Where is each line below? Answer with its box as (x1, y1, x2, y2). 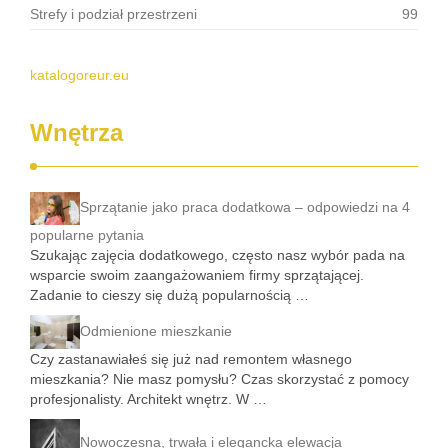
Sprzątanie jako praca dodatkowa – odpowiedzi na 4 (80, 199, 410, 216)
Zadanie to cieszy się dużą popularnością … (30, 287, 309, 304)
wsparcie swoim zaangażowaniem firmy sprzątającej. (30, 267, 364, 284)
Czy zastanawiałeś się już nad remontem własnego (30, 350, 352, 367)
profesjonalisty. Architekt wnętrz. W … (30, 390, 267, 407)
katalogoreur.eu (30, 67, 129, 83)
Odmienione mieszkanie (80, 322, 232, 339)
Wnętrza (30, 119, 123, 146)
